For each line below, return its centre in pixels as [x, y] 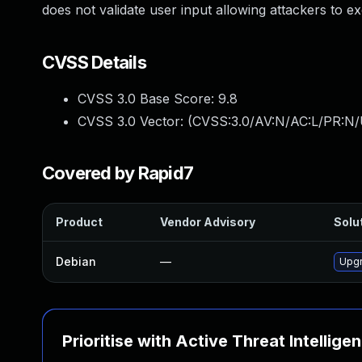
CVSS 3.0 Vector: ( [135, 121]
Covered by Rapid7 [118, 173]
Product [79, 222]
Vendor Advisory [208, 222]
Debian [76, 261]
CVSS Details [94, 62]
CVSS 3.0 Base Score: [148, 99]
